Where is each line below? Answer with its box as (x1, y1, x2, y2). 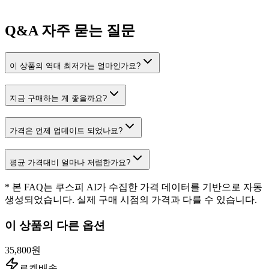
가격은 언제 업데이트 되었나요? (10, 125, 122, 135)
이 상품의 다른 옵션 (5, 219, 105, 232)
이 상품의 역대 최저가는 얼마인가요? (10, 61, 141, 71)
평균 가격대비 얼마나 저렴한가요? (10, 158, 130, 168)
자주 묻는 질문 (38, 23, 135, 39)
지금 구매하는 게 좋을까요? (10, 93, 107, 103)
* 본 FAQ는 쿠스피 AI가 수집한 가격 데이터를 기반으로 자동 (5, 182, 262, 192)
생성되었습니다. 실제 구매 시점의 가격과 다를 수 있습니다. (5, 195, 257, 205)
